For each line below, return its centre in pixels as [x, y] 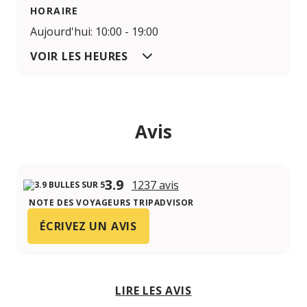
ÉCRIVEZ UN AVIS [88, 226]
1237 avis [155, 185]
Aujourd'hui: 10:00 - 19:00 [94, 32]
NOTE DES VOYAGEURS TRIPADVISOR [111, 203]
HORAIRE [54, 11]
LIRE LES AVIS [153, 291]
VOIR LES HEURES [79, 57]
